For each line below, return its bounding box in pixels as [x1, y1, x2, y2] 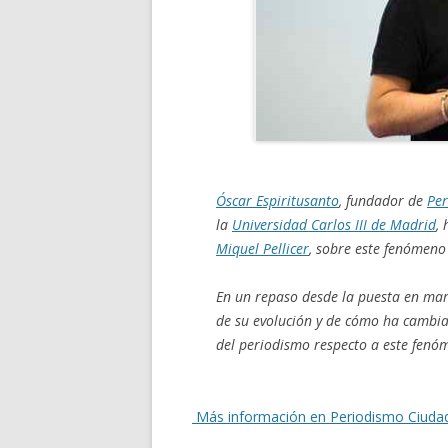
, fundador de [339, 191, 427, 210]
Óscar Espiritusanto [216, 191, 339, 210]
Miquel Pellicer [216, 239, 309, 258]
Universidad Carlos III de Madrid [232, 215, 436, 234]
